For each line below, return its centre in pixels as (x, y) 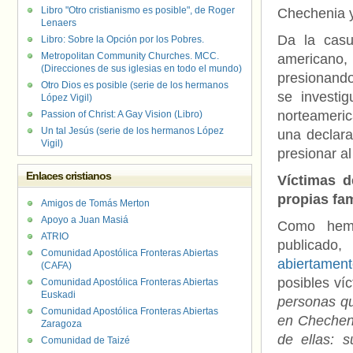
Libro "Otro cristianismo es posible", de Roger (138, 10)
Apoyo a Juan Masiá (85, 220)
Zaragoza (61, 324)
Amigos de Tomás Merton (95, 203)
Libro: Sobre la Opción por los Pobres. (123, 39)
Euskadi (58, 295)
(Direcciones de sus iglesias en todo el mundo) (141, 69)
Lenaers (59, 23)
